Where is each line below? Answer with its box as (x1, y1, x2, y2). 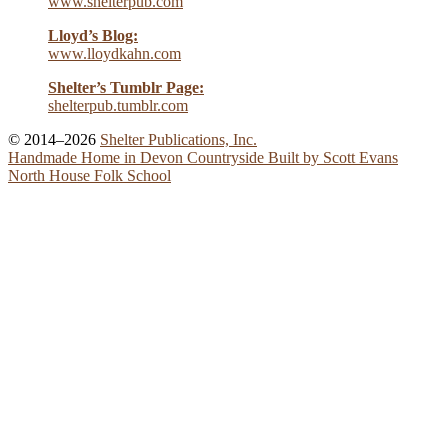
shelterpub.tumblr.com (48, 97, 188, 115)
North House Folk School (8, 167, 171, 185)
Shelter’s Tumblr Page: (48, 79, 204, 97)
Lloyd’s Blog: (48, 27, 138, 45)
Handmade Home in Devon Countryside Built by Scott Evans (8, 149, 398, 167)
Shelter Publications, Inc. (100, 131, 257, 149)
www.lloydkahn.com (48, 45, 181, 63)
